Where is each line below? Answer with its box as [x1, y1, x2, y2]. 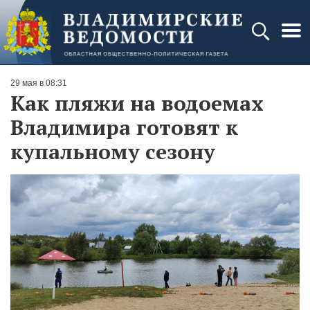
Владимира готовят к [10, 113, 238, 141]
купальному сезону [10, 138, 215, 165]
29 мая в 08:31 [10, 78, 67, 88]
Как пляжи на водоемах [10, 89, 264, 117]
